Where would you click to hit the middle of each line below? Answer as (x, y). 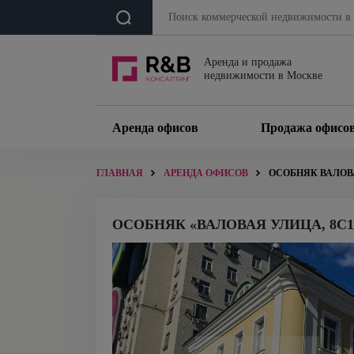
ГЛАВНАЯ (120, 173)
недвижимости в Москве (263, 75)
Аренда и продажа (248, 62)
